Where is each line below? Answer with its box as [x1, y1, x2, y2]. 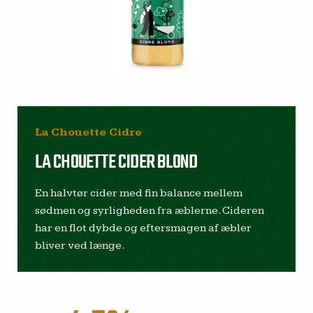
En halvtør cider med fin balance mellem [35, 187, 242, 200]
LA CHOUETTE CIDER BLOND [35, 147, 198, 177]
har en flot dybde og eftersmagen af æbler [35, 221, 252, 235]
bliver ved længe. [35, 239, 124, 252]
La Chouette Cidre [35, 126, 142, 139]
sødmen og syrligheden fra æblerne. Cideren [35, 204, 264, 217]
